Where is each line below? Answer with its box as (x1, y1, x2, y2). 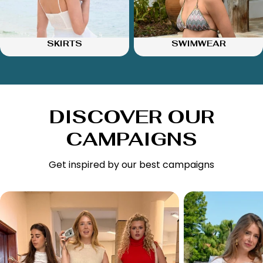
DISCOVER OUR (49, 104, 214, 129)
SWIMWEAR (171, 38, 226, 49)
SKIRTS (47, 38, 82, 49)
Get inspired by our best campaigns (49, 157, 214, 171)
